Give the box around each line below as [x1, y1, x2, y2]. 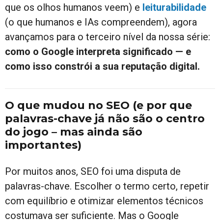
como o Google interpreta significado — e [5, 45, 191, 57]
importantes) [5, 138, 82, 152]
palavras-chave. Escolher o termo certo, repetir [5, 180, 209, 192]
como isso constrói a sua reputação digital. [5, 60, 200, 72]
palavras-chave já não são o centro [5, 111, 205, 125]
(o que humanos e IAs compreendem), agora [5, 16, 197, 28]
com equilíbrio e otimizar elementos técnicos [5, 194, 203, 207]
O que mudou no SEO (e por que [5, 98, 192, 112]
